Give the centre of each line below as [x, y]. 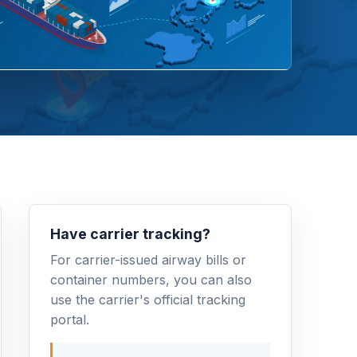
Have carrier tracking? [130, 234]
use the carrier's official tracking [148, 300]
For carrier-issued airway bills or [148, 260]
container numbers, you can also [151, 280]
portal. [70, 320]
